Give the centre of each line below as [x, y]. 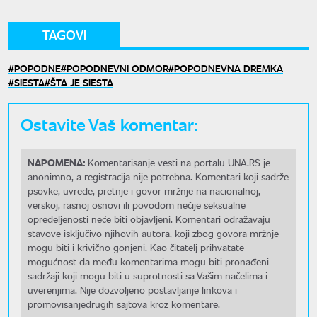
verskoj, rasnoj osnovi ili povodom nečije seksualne [137, 205]
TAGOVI [64, 35]
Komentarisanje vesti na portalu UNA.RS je [178, 163]
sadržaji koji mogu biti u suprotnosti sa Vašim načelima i [148, 276]
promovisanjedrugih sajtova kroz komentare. [124, 304]
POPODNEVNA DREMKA [229, 68]
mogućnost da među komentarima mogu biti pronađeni [148, 262]
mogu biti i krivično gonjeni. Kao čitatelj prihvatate [136, 248]
